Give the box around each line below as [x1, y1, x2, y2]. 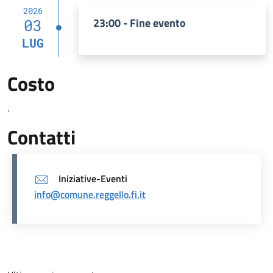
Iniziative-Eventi [58, 171, 127, 186]
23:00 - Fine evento [93, 15, 186, 32]
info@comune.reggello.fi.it [34, 187, 146, 202]
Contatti [7, 122, 76, 152]
